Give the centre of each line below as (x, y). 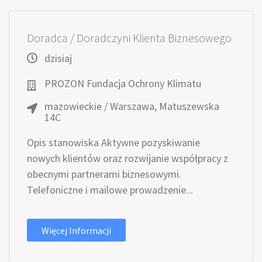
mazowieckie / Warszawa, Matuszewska (132, 106)
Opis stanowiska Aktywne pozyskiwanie (113, 142)
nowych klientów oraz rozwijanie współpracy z (127, 158)
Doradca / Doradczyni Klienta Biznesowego (129, 38)
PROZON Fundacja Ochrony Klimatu (123, 83)
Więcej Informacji (76, 230)
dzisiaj (58, 58)
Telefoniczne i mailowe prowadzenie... (110, 190)
